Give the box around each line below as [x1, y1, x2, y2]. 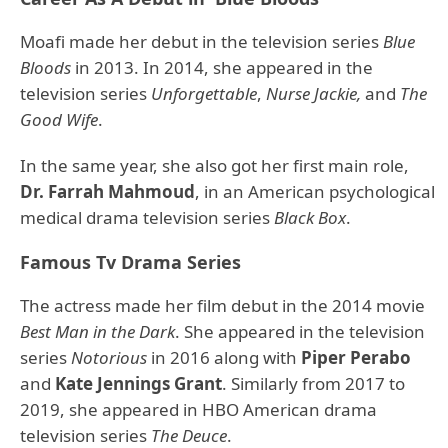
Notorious [71, 346, 147, 369]
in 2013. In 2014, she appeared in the [71, 56, 373, 79]
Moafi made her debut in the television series [20, 30, 383, 53]
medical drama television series [20, 206, 274, 229]
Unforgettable [151, 82, 257, 105]
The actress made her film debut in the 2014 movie [20, 294, 425, 317]
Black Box [274, 206, 346, 229]
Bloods [20, 56, 71, 79]
